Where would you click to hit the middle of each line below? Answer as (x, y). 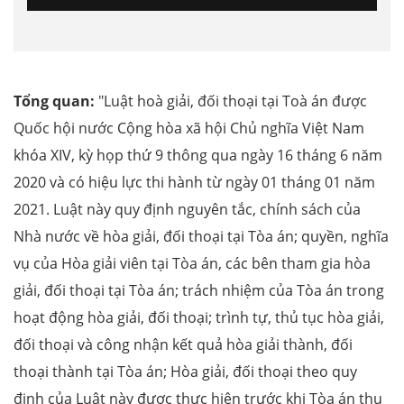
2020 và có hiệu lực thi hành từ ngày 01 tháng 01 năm (194, 183)
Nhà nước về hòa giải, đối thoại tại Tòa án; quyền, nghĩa (201, 237)
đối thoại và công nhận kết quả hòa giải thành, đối (183, 345)
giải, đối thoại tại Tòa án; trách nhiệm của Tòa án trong (199, 291)
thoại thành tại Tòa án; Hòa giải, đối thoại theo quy (185, 372)
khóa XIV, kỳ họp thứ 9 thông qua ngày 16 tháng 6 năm (198, 156)
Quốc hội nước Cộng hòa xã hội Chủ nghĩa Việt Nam (189, 129)
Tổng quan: (56, 101)
